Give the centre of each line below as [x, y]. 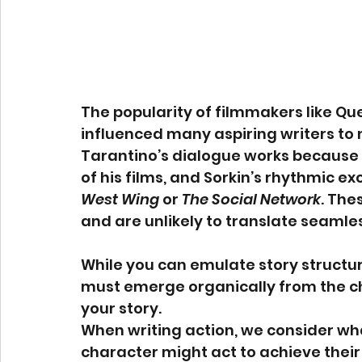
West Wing [120, 200]
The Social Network [251, 200]
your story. [121, 309]
